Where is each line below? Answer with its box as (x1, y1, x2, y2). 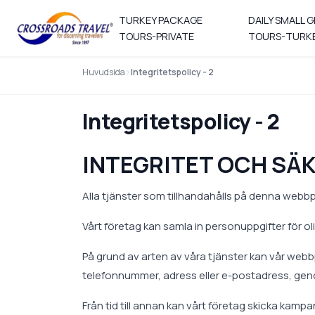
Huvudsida (82, 66, 125, 78)
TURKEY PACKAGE (119, 13, 203, 27)
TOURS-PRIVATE (119, 30, 195, 43)
